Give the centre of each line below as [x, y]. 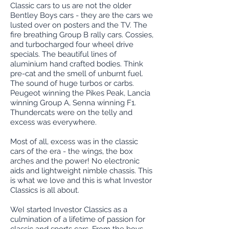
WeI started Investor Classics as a [69, 210]
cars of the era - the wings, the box [72, 151]
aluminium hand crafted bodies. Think [77, 64]
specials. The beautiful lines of [63, 54]
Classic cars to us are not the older [71, 6]
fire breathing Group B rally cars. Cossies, [82, 35]
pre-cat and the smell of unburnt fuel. [77, 74]
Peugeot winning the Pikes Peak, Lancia [80, 93]
